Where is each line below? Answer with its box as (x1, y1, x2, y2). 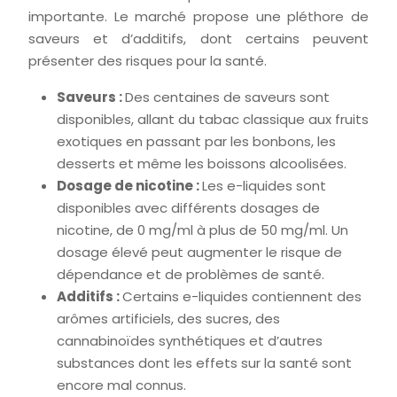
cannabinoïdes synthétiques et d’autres (57, 331, 323, 350)
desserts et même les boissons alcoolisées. (57, 154, 346, 173)
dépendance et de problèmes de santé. (57, 265, 324, 284)
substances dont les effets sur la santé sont (57, 354, 352, 372)
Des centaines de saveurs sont (125, 88, 330, 106)
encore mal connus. (57, 376, 186, 394)
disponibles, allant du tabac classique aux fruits (57, 110, 369, 128)
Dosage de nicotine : (57, 176, 202, 195)
